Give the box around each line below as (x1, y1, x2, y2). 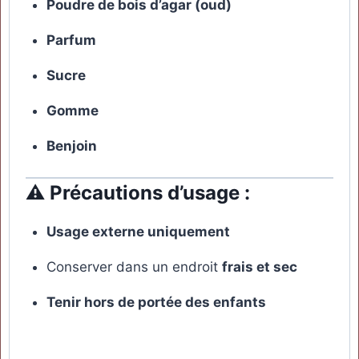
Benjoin (46, 137, 97, 154)
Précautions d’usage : (50, 181, 250, 205)
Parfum (46, 31, 96, 48)
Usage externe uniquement (46, 224, 230, 240)
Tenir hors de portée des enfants (46, 294, 266, 311)
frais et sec (221, 259, 297, 276)
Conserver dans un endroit (46, 259, 222, 276)
